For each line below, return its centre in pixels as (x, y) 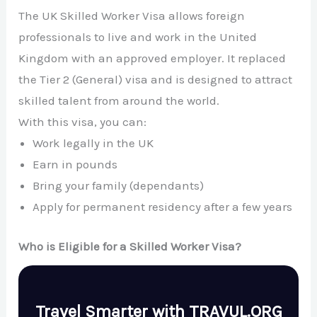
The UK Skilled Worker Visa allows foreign (132, 16)
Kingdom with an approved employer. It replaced (152, 58)
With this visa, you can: (83, 122)
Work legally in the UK (93, 143)
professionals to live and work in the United (138, 37)
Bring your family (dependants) (119, 186)
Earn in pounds (75, 165)
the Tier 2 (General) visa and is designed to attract (156, 80)
